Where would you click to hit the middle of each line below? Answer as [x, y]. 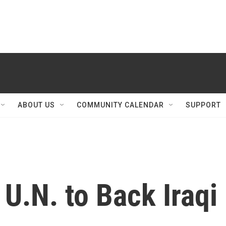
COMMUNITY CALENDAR [120, 105]
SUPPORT [203, 105]
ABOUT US [36, 105]
